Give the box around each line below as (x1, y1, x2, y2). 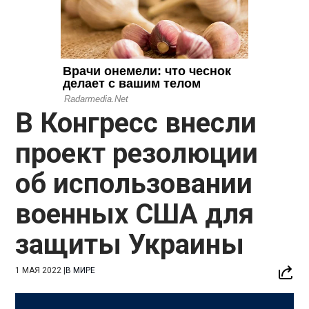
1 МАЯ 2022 (15, 265, 62, 275)
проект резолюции (15, 137, 259, 170)
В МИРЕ (66, 265, 96, 275)
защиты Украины (15, 228, 245, 261)
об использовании (15, 167, 253, 200)
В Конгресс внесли (15, 106, 257, 139)
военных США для (15, 197, 255, 230)
